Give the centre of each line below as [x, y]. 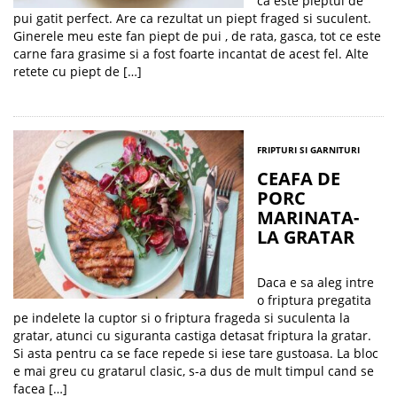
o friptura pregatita [314, 300]
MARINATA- [308, 218]
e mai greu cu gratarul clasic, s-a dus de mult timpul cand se [194, 371]
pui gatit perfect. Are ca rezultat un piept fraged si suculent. [192, 18]
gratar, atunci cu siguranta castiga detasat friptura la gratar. [192, 335]
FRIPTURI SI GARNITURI [308, 150]
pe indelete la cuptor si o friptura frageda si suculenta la [182, 318]
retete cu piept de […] [78, 71]
